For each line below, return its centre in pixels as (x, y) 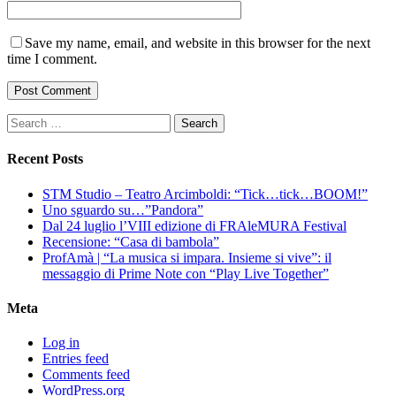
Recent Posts (45, 159)
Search (25, 121)
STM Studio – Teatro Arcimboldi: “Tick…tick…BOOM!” (205, 194)
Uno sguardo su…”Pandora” (123, 209)
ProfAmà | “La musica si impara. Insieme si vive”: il (187, 257)
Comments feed (86, 375)
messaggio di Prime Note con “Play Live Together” (186, 273)
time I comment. (52, 59)
